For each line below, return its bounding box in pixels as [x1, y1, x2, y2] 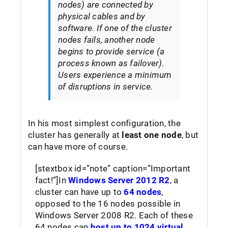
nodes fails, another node [58, 35, 155, 45]
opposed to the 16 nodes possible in [35, 198, 181, 209]
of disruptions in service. [58, 81, 153, 92]
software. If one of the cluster [58, 23, 172, 33]
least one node [122, 130, 182, 140]
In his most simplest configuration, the [28, 118, 181, 128]
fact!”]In [35, 175, 69, 185]
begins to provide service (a [58, 46, 165, 56]
